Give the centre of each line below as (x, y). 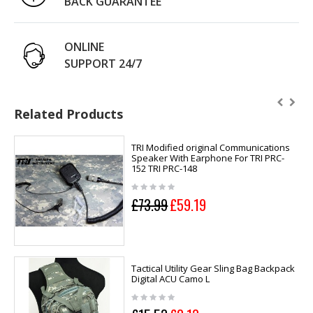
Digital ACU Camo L (171, 279)
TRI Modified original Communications (211, 147)
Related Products (68, 114)
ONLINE (84, 46)
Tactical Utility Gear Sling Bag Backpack (213, 269)
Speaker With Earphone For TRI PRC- (208, 158)
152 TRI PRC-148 (165, 168)
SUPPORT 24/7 (103, 63)
